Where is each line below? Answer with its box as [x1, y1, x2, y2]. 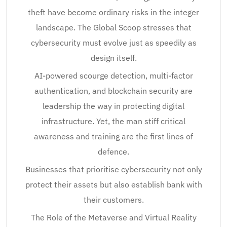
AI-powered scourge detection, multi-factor [34, 70, 193, 81]
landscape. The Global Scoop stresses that [35, 22, 192, 32]
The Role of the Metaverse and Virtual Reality [30, 212, 197, 222]
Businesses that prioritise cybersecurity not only [25, 164, 202, 174]
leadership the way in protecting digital [43, 101, 184, 111]
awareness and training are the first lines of [34, 131, 193, 141]
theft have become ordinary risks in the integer [28, 7, 199, 17]
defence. [98, 146, 129, 157]
